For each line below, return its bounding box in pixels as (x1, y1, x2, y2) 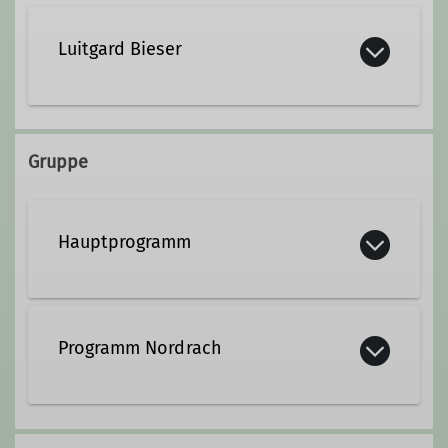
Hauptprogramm (57, 231, 192, 254)
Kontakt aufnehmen (110, 117, 277, 140)
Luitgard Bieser (57, 37, 182, 60)
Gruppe (27, 151, 89, 174)
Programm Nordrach (57, 337, 222, 360)
